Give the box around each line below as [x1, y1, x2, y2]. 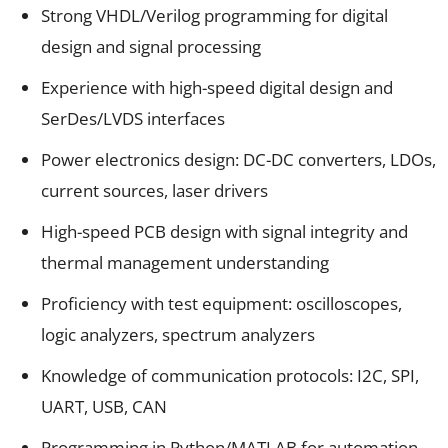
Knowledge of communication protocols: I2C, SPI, [41, 363, 419, 387]
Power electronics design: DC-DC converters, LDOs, [41, 147, 436, 171]
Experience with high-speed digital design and [41, 75, 393, 99]
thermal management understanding [41, 250, 329, 274]
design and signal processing [41, 34, 261, 58]
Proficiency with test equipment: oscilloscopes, [41, 291, 402, 315]
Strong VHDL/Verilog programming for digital [41, 3, 388, 27]
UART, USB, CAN [41, 394, 167, 418]
